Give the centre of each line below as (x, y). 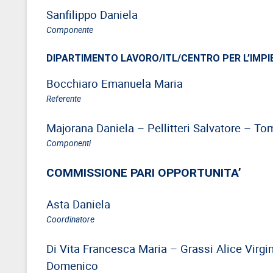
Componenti (69, 143)
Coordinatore (70, 219)
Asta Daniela (78, 204)
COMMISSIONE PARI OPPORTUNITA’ (144, 172)
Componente (70, 29)
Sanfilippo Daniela (92, 14)
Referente (64, 98)
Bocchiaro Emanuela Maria (115, 83)
